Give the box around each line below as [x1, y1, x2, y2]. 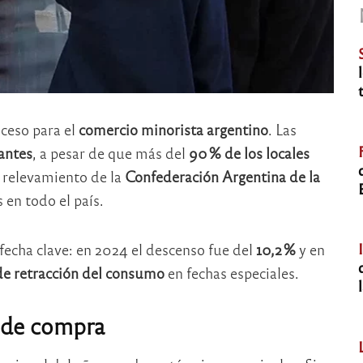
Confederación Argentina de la [124, 167, 320, 186]
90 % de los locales [188, 143, 310, 163]
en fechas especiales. [164, 263, 299, 282]
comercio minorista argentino [78, 120, 268, 139]
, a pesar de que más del [32, 143, 189, 163]
